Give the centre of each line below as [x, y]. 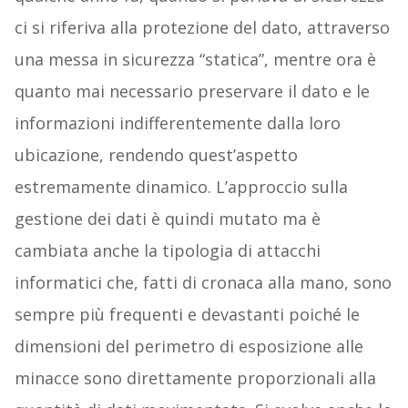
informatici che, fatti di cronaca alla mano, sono [203, 283]
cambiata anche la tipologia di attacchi [167, 251]
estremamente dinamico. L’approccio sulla [181, 187]
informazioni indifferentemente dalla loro [177, 123]
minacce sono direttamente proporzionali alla [195, 378]
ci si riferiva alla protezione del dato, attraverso [202, 28]
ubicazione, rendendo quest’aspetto [156, 155]
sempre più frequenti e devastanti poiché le [187, 315]
